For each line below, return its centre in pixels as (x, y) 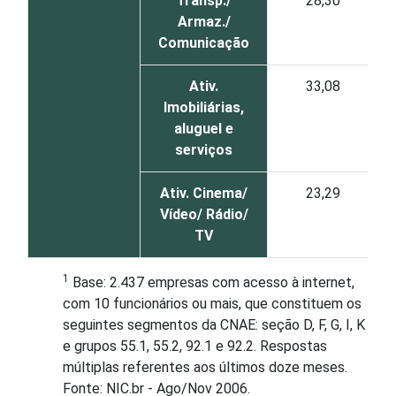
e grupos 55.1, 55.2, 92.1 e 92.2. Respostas (195, 346)
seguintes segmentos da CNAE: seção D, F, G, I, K (214, 325)
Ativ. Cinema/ (204, 193)
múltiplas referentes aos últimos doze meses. (205, 367)
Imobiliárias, (204, 107)
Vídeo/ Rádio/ (204, 214)
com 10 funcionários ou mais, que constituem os (212, 304)
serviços (204, 150)
